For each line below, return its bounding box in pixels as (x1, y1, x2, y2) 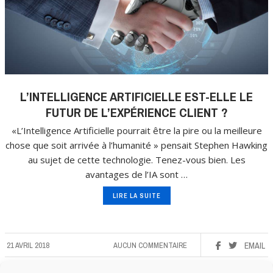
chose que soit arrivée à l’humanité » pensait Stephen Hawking (5, 139, 268, 152)
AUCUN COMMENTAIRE (113, 240, 187, 251)
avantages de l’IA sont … (85, 168, 188, 181)
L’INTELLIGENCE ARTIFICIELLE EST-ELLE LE (20, 88, 253, 106)
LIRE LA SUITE (112, 191, 161, 200)
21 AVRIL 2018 (7, 240, 49, 251)
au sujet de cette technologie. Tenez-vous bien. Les (27, 154, 246, 166)
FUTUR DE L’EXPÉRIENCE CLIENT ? (45, 104, 228, 122)
